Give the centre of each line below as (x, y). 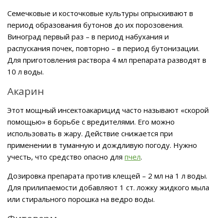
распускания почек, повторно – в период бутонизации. (103, 48)
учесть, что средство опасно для (66, 156)
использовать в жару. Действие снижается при (90, 133)
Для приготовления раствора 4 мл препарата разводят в (107, 60)
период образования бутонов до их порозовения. (95, 25)
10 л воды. (26, 71)
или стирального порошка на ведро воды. (81, 199)
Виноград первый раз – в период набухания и (88, 36)
